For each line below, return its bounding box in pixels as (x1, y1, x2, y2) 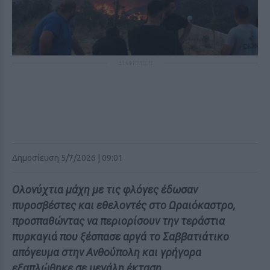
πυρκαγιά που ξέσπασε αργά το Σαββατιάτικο (12, 230, 229, 243)
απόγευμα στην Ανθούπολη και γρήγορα (12, 246, 201, 259)
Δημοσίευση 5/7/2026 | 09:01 (12, 153, 123, 163)
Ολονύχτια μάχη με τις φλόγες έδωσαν (12, 183, 198, 196)
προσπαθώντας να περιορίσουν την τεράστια (12, 215, 225, 227)
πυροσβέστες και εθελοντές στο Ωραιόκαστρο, (12, 199, 235, 212)
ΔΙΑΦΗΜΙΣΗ (118, 58, 152, 67)
